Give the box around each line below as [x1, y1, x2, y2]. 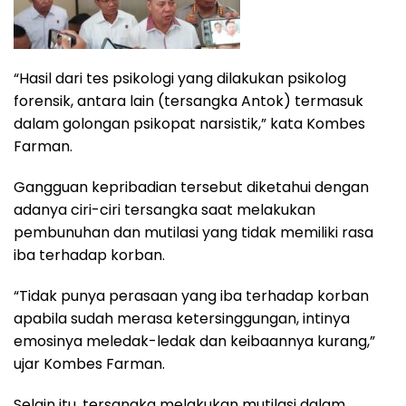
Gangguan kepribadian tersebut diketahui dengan [14, 177, 369, 198]
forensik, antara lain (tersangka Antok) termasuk [14, 91, 363, 112]
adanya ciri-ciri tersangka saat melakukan [14, 199, 315, 221]
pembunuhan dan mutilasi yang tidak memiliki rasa [14, 222, 373, 244]
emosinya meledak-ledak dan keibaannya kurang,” [14, 331, 375, 353]
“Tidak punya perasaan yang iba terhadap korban [14, 285, 369, 307]
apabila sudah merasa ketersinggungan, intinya [14, 308, 350, 330]
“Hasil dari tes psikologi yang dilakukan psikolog [14, 68, 346, 90]
